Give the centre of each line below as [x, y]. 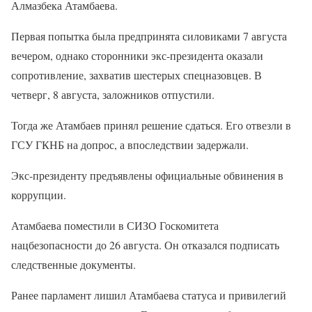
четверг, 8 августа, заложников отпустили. [113, 94]
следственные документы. [73, 264]
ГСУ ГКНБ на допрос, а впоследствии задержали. [130, 145]
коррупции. [39, 195]
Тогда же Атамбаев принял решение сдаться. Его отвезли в [151, 125]
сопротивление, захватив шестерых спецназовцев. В [136, 75]
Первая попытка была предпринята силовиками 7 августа [149, 36]
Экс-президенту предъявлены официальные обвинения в [147, 175]
